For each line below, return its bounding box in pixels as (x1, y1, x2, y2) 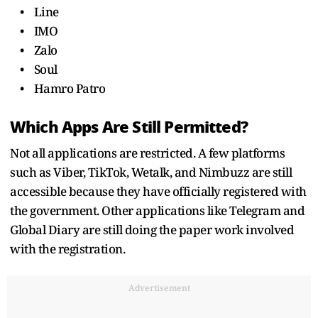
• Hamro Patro (10, 79, 105, 97)
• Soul (10, 60, 57, 77)
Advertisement (128, 281, 190, 294)
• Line (10, 3, 59, 20)
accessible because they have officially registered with (10, 182, 307, 199)
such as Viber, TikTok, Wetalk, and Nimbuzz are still (10, 163, 292, 180)
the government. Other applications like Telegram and (10, 202, 305, 219)
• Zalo (10, 41, 57, 58)
